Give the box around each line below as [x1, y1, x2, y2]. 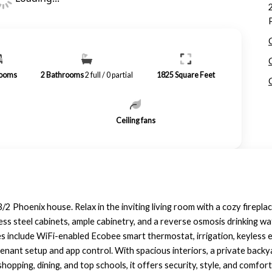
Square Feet [175, 70, 216, 80]
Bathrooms [46, 70, 84, 80]
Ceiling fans [115, 116, 155, 125]
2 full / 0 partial [85, 70, 134, 80]
